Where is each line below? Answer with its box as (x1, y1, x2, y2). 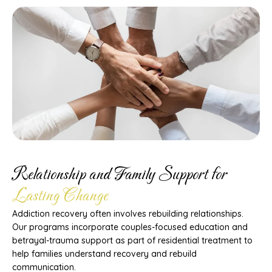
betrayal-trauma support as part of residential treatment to (12, 235, 253, 246)
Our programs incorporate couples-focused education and (12, 222, 248, 233)
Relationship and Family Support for (12, 165, 226, 186)
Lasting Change (12, 186, 108, 207)
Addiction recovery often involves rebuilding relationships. (12, 208, 243, 219)
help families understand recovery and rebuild (12, 248, 197, 259)
